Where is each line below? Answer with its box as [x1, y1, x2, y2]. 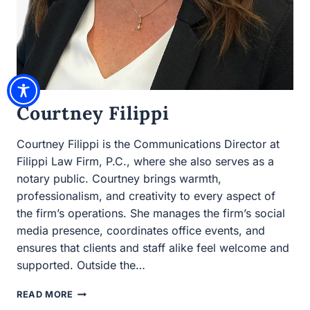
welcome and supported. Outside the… [17, 206, 207, 220]
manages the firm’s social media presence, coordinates [17, 172, 286, 185]
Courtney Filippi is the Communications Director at [17, 102, 263, 116]
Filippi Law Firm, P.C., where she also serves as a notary [17, 120, 293, 134]
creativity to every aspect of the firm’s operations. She [17, 154, 276, 168]
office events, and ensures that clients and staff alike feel [17, 189, 291, 203]
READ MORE [17, 237, 75, 248]
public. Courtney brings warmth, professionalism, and [17, 137, 276, 151]
